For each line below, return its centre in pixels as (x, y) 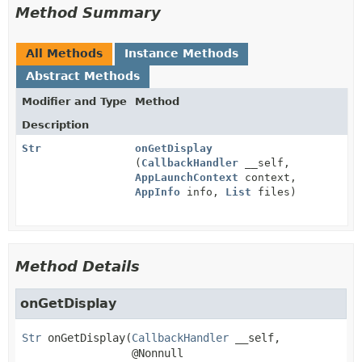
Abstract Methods (83, 76)
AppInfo (158, 192)
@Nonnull (154, 353)
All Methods (64, 53)
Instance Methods (181, 53)
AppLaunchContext (187, 177)
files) (274, 192)
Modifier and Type (74, 101)
